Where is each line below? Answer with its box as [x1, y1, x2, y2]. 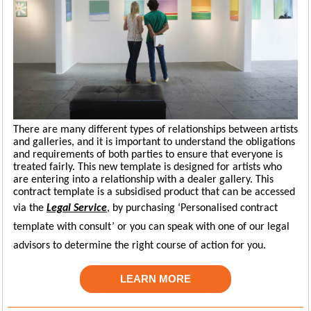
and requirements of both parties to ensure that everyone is [13, 149, 283, 160]
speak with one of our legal [167, 221, 289, 233]
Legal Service [47, 203, 107, 214]
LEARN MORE [120, 274, 191, 285]
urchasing [131, 203, 175, 214]
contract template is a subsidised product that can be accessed [13, 187, 295, 198]
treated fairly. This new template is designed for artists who [13, 162, 282, 173]
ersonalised [186, 203, 237, 214]
